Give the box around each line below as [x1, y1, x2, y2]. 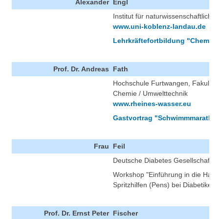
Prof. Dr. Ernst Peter [44, 209, 109, 218]
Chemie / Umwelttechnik [113, 89, 188, 98]
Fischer [113, 209, 138, 218]
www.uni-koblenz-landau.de [113, 22, 206, 31]
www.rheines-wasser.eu [113, 100, 191, 108]
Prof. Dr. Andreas [53, 65, 109, 73]
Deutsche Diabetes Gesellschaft [113, 156, 212, 165]
